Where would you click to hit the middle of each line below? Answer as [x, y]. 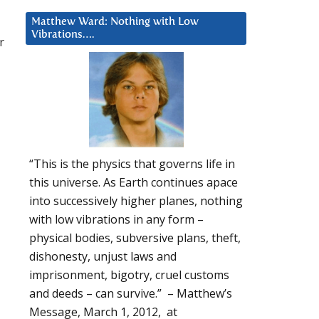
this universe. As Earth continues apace [134, 183]
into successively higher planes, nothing [136, 201]
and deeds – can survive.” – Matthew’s [131, 294]
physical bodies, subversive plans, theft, [135, 238]
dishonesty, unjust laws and [103, 257]
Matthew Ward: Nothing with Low [115, 21]
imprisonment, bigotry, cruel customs [129, 275]
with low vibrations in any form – [116, 220]
